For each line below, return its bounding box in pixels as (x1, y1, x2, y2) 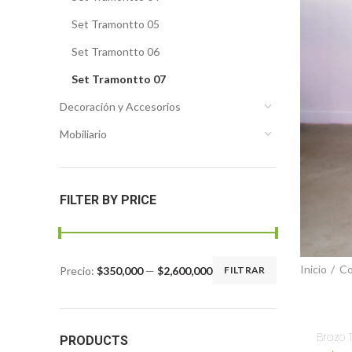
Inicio (299, 262, 327, 276)
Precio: (60, 263, 97, 277)
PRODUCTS (60, 333, 128, 349)
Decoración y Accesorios (60, 100, 181, 114)
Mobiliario (60, 127, 107, 141)
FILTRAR (224, 264, 266, 277)
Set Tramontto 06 (71, 45, 159, 59)
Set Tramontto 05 (71, 17, 159, 31)
